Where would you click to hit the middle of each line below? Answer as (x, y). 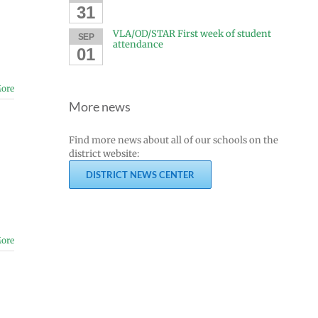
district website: (104, 153)
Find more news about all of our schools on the (174, 140)
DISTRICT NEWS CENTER (140, 174)
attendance (138, 44)
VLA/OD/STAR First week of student (192, 33)
